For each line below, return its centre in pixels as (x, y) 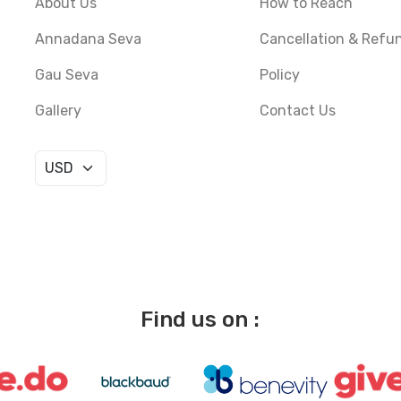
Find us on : (200, 320)
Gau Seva (66, 75)
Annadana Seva (88, 39)
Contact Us (298, 111)
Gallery (58, 111)
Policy (280, 75)
